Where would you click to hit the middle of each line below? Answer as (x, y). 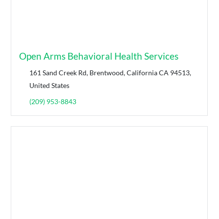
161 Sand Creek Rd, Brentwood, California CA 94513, (110, 73)
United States (50, 86)
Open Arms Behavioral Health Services (99, 56)
